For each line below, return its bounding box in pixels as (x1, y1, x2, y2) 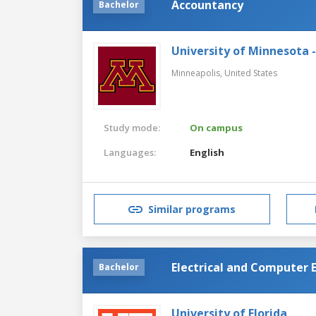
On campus (190, 121, 243, 134)
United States (224, 66, 277, 79)
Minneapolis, (171, 66, 224, 79)
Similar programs (148, 202, 236, 217)
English (190, 145, 225, 159)
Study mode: (104, 121, 160, 134)
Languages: (104, 145, 156, 159)
